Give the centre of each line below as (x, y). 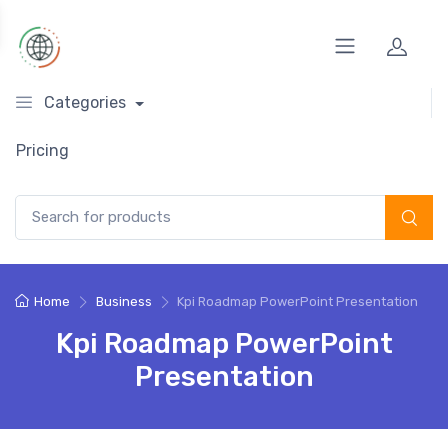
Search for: (50, 204)
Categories (85, 102)
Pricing (42, 150)
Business (123, 301)
